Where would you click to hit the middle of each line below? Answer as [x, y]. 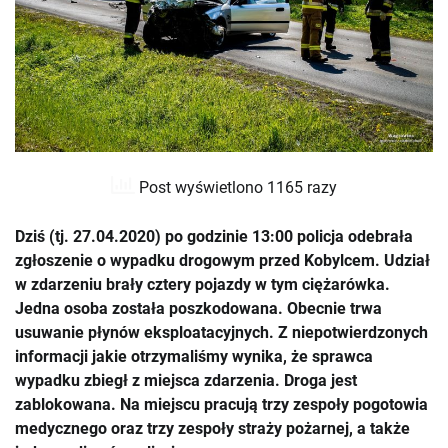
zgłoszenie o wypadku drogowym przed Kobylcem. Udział [222, 261]
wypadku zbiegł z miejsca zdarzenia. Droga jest [186, 381]
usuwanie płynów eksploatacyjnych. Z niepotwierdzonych [221, 333]
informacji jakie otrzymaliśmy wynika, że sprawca [194, 357]
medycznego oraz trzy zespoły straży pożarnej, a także [212, 429]
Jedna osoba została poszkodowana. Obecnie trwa [198, 309]
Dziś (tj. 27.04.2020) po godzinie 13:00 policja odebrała [214, 237]
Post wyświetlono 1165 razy [236, 187]
